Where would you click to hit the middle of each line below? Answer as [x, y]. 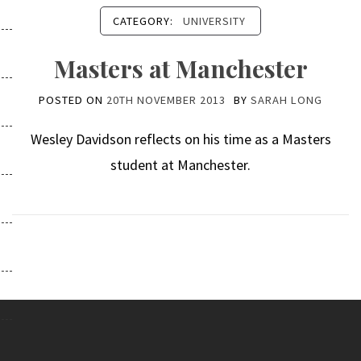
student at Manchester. [180, 165]
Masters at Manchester [180, 68]
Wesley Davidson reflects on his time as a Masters [180, 139]
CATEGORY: [145, 21]
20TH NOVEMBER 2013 [166, 100]
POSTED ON [73, 100]
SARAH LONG [286, 100]
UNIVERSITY [214, 21]
